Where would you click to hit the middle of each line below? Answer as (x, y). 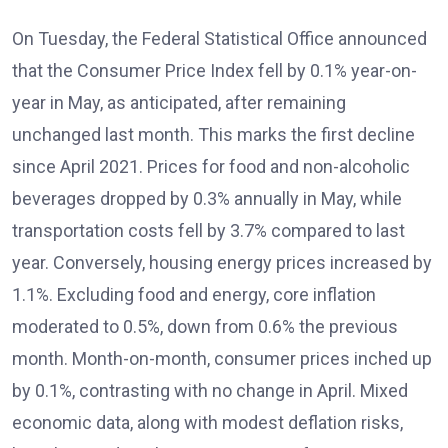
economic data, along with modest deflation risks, (207, 422)
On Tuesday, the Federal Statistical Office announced (219, 38)
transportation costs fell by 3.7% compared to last (208, 230)
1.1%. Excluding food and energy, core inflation (194, 294)
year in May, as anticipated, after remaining (179, 102)
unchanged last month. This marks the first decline (213, 134)
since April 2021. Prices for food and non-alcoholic (211, 166)
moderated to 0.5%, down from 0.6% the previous (205, 326)
